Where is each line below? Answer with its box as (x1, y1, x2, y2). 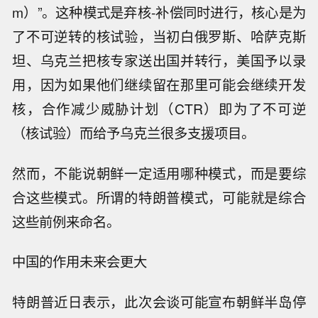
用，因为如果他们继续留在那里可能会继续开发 (12, 74, 306, 94)
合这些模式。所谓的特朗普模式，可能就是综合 (12, 187, 306, 207)
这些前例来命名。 (12, 211, 121, 231)
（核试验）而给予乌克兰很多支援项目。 (12, 122, 256, 143)
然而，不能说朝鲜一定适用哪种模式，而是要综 (12, 163, 306, 183)
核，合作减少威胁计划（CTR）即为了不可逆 (12, 98, 306, 119)
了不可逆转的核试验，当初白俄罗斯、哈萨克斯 (12, 26, 306, 46)
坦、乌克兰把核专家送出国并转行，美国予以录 (12, 50, 306, 70)
